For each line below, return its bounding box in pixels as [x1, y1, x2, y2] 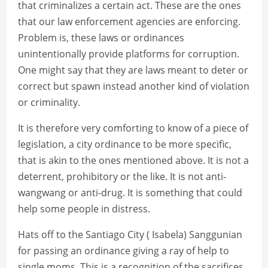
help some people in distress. [18, 202, 150, 216]
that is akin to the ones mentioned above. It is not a [18, 154, 249, 167]
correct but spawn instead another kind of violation [18, 80, 249, 93]
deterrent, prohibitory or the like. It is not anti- [18, 170, 226, 184]
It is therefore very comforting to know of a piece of [18, 121, 248, 135]
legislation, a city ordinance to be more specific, [18, 138, 232, 151]
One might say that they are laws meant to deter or [18, 63, 248, 77]
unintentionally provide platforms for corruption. [18, 47, 239, 61]
